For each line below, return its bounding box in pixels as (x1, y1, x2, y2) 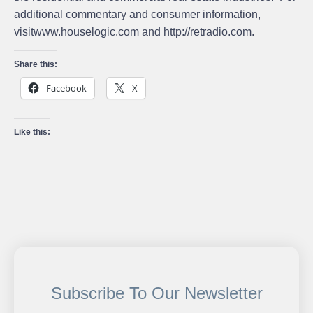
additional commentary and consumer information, (14, 8, 261, 20)
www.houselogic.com (34, 25, 139, 38)
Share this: (14, 59, 57, 69)
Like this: (14, 126, 50, 137)
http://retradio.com (163, 25, 252, 38)
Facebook (46, 81, 87, 94)
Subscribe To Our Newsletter (50, 283, 263, 303)
